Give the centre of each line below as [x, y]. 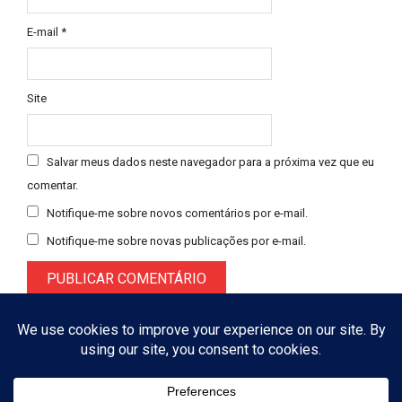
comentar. [52, 186]
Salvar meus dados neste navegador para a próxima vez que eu [210, 162]
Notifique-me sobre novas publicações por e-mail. [176, 241]
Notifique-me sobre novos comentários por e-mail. [177, 214]
